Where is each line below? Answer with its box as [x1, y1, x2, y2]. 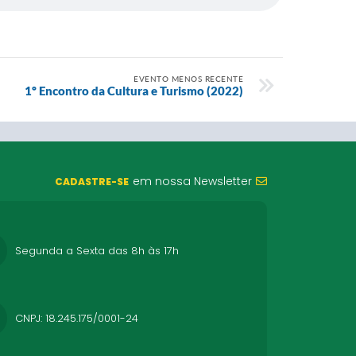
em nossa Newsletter [133, 173, 252, 189]
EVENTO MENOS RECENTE [133, 74, 243, 83]
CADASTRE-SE [55, 175, 129, 188]
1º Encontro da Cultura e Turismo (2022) [25, 83, 243, 98]
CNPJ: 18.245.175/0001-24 [15, 310, 138, 326]
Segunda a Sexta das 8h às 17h [15, 242, 179, 258]
